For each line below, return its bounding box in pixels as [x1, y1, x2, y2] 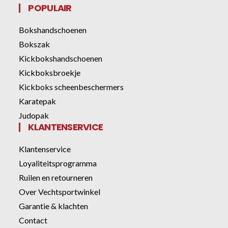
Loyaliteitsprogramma [19, 158, 97, 168]
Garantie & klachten [19, 201, 89, 211]
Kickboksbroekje [19, 67, 81, 77]
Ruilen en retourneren [19, 172, 93, 182]
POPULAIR [28, 1, 72, 14]
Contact [19, 215, 48, 225]
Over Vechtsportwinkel [19, 186, 101, 196]
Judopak [19, 110, 49, 120]
